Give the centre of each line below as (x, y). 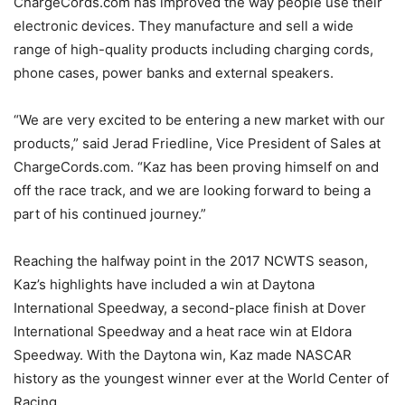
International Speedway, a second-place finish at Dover (190, 308)
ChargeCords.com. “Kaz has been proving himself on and (196, 167)
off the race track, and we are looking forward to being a (192, 191)
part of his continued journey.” (110, 214)
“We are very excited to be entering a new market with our (199, 120)
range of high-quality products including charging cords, (193, 50)
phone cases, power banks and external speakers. (174, 73)
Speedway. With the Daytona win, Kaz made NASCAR (183, 355)
